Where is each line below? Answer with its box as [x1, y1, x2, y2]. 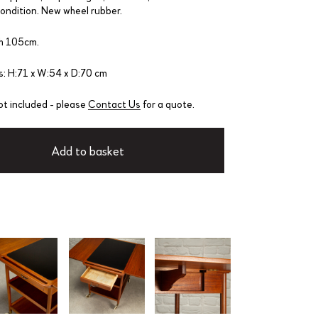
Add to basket [51, 143, 124, 158]
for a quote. [140, 97, 194, 110]
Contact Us [87, 97, 141, 110]
